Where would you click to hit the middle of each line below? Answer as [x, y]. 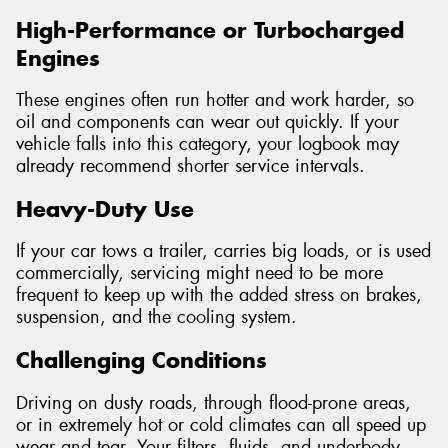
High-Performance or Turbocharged [210, 29]
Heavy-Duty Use [105, 208]
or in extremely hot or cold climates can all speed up [221, 424]
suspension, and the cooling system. [156, 317]
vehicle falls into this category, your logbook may [207, 144]
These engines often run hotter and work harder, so [215, 100]
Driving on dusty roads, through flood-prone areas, [213, 402]
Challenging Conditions [141, 360]
